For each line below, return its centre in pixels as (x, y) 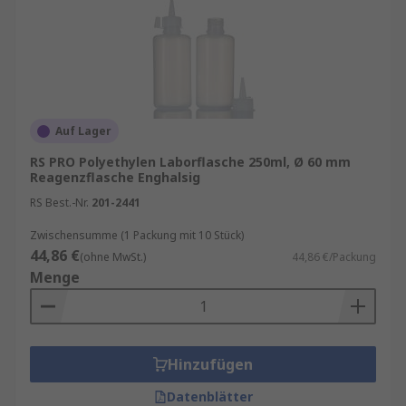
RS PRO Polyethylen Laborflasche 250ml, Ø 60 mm (190, 162)
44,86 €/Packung (334, 257)
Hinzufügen (210, 364)
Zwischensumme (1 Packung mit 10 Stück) (137, 235)
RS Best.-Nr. (59, 203)
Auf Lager (83, 131)
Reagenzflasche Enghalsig (115, 177)
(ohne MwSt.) (113, 257)
